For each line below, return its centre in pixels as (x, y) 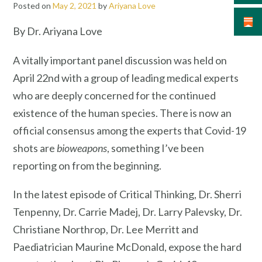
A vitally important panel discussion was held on (120, 60)
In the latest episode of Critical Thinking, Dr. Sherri (127, 194)
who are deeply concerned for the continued (114, 95)
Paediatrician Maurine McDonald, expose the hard (127, 247)
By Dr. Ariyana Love (58, 31)
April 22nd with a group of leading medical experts (126, 77)
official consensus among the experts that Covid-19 (130, 130)
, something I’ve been (156, 148)
